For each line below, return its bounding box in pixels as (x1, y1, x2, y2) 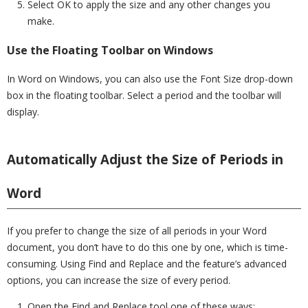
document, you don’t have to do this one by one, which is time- (7, 241, 288, 254)
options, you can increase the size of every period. (7, 274, 230, 287)
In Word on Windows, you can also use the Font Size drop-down (7, 72, 293, 86)
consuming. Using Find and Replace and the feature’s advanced (7, 257, 287, 271)
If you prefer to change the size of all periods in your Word (7, 224, 267, 238)
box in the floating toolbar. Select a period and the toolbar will (7, 89, 281, 102)
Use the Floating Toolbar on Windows (7, 43, 213, 58)
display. (7, 105, 39, 119)
